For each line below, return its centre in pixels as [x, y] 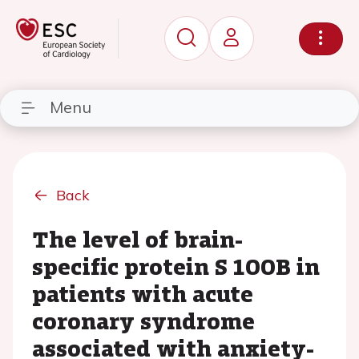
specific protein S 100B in [176, 266]
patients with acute [143, 293]
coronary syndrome [143, 321]
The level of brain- [137, 239]
